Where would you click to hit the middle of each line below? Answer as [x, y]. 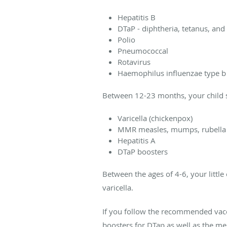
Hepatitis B [137, 17]
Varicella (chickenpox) [155, 118]
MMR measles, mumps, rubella [172, 129]
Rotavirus [134, 62]
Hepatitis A [137, 140]
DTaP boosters [143, 151]
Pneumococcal [143, 50]
